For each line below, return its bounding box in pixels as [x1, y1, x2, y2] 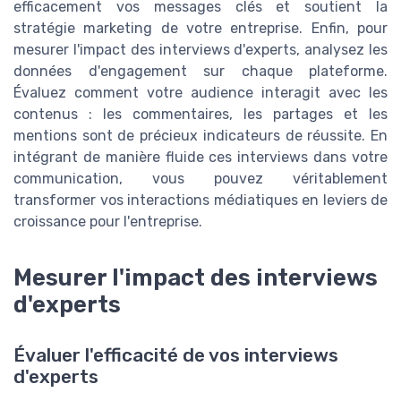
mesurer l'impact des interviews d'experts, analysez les [13, 40, 388, 58]
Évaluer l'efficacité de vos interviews [13, 344, 338, 366]
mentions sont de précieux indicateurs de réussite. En [13, 126, 388, 144]
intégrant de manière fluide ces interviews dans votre [13, 148, 388, 166]
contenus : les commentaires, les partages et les [13, 105, 388, 123]
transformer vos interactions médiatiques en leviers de [13, 191, 388, 209]
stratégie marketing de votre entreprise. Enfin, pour [13, 19, 388, 37]
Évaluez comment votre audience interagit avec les [13, 83, 388, 101]
